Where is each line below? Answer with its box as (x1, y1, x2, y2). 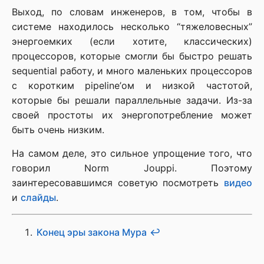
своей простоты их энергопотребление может (12, 108, 252, 121)
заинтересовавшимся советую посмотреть (12, 176, 224, 189)
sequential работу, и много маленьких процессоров (12, 64, 252, 77)
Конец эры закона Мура (36, 226, 147, 239)
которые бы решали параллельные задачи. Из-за (12, 94, 252, 106)
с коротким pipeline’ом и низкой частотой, (12, 79, 252, 91)
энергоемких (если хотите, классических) (12, 35, 252, 47)
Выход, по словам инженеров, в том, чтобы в (12, 5, 252, 18)
